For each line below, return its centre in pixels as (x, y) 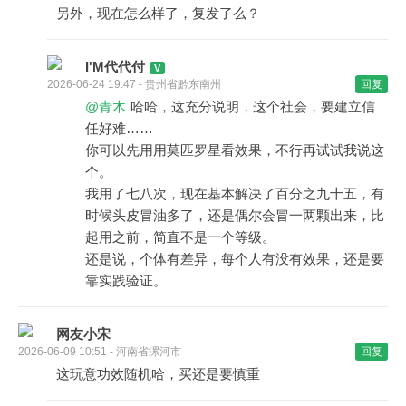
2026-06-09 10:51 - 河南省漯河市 (100, 352)
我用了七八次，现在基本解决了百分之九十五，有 (235, 193)
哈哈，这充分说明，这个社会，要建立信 (253, 106)
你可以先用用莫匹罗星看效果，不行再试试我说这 (235, 150)
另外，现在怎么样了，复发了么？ (158, 13)
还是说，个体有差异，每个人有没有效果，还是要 (235, 259)
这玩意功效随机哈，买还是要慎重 (158, 374)
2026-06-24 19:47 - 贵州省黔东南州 (134, 84)
